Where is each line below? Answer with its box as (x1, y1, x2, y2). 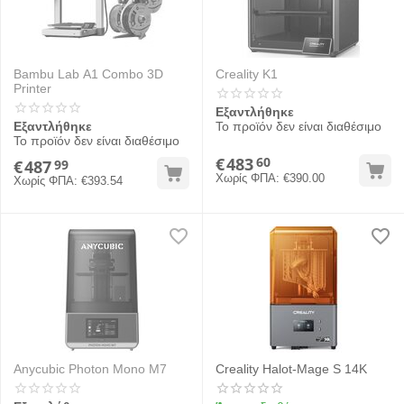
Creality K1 (216, 67, 278, 81)
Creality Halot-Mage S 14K (216, 362, 367, 376)
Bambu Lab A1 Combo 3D (14, 67, 163, 81)
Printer (14, 81, 51, 96)
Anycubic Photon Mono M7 (14, 362, 167, 376)
